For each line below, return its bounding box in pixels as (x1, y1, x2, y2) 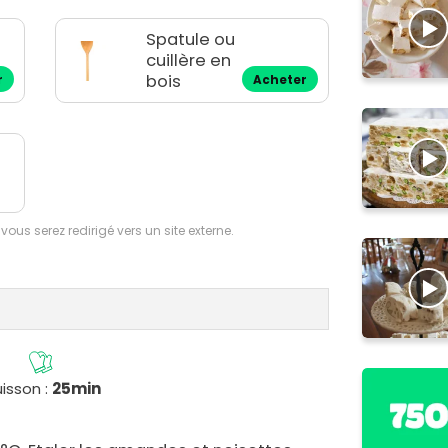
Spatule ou (146, 28, 236, 52)
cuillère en (146, 49, 232, 73)
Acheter (253, 72, 308, 89)
